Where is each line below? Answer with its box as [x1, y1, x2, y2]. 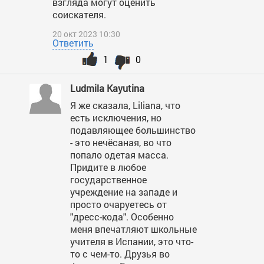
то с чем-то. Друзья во [70, 247, 170, 260]
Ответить [52, 36, 94, 49]
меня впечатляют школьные [70, 222, 197, 235]
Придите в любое [70, 160, 146, 173]
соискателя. [52, 8, 106, 21]
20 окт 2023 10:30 [52, 28, 120, 39]
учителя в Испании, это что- [70, 235, 193, 247]
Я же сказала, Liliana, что [70, 98, 180, 111]
